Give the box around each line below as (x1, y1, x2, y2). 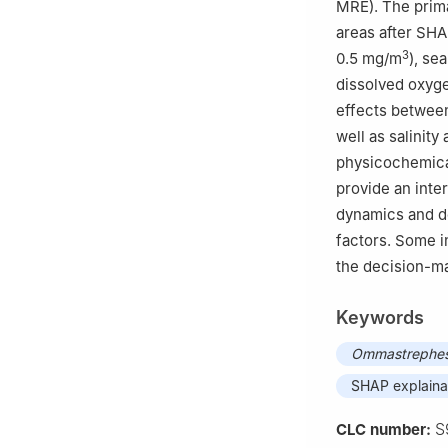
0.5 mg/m (336, 49, 402, 69)
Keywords (336, 307, 424, 329)
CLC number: (336, 420, 435, 440)
